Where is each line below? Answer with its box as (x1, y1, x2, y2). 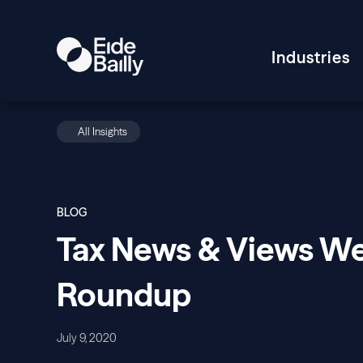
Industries (271, 46, 351, 67)
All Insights (78, 125, 127, 138)
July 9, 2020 (57, 331, 117, 345)
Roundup (57, 275, 191, 314)
